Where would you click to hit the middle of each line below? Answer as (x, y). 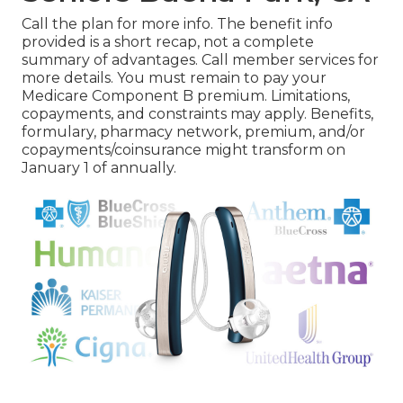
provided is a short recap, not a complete (168, 42)
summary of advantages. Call (127, 60)
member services (293, 60)
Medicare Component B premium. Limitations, (186, 96)
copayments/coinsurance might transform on (184, 150)
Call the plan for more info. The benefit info (177, 24)
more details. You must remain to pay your (174, 78)
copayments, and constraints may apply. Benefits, (197, 114)
